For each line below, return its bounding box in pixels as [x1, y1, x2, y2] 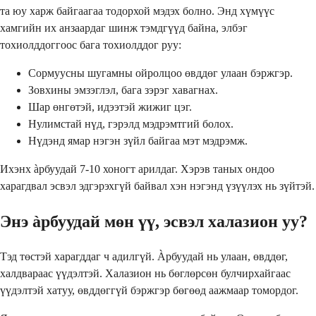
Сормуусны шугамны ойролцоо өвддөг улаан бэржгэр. [28, 66, 293, 79]
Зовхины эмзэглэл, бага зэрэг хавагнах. [28, 83, 218, 96]
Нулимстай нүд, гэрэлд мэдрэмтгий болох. [28, 117, 233, 130]
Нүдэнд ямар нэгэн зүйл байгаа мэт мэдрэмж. [28, 134, 248, 147]
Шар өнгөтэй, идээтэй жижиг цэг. [28, 100, 192, 113]
